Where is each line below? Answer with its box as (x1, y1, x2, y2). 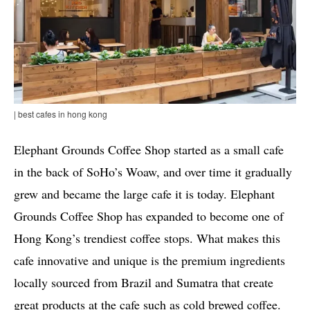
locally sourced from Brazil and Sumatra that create (14, 274, 273, 291)
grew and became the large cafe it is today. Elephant (14, 185, 275, 203)
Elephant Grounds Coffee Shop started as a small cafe (14, 141, 284, 158)
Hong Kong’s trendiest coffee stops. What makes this (14, 230, 280, 247)
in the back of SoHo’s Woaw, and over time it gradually (14, 163, 292, 181)
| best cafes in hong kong (14, 108, 107, 120)
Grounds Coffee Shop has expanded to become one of (14, 208, 284, 225)
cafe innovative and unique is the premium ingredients (14, 252, 285, 269)
